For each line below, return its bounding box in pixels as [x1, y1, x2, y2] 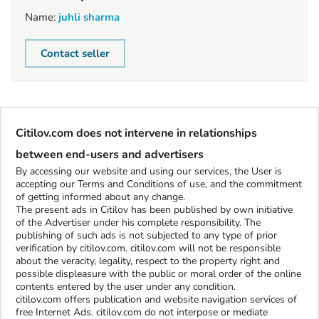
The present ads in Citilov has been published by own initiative [16, 203, 293, 216]
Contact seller [41, 46, 110, 61]
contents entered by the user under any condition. [16, 280, 236, 293]
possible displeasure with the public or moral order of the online [16, 267, 301, 281]
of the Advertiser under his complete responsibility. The [16, 216, 261, 229]
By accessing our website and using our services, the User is [16, 164, 282, 178]
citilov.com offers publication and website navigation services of [16, 293, 297, 306]
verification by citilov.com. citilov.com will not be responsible [16, 241, 281, 255]
